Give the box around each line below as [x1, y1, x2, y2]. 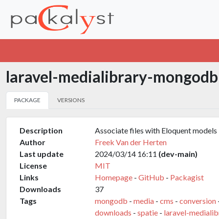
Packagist [170, 173, 204, 182]
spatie [137, 208, 158, 217]
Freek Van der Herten [95, 137, 167, 147]
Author [20, 137, 45, 147]
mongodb [95, 196, 128, 205]
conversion [179, 196, 216, 205]
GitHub [138, 173, 164, 182]
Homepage [95, 173, 132, 182]
